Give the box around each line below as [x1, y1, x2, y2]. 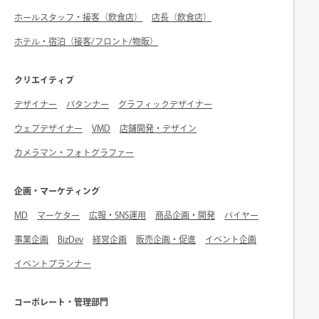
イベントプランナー [14, 259, 91, 268]
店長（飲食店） [152, 13, 211, 22]
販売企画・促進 [136, 235, 196, 244]
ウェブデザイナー [14, 124, 83, 133]
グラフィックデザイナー [118, 100, 212, 109]
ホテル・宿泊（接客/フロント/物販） [14, 37, 158, 46]
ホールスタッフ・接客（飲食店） [14, 13, 142, 22]
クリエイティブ [14, 75, 74, 85]
